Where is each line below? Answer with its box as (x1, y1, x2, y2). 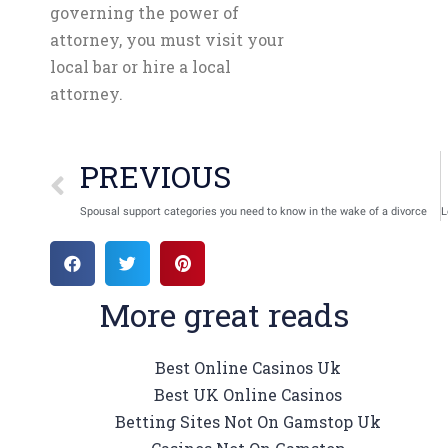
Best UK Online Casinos (154, 384, 342, 405)
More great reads (99, 293, 349, 336)
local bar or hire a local (50, 56, 231, 77)
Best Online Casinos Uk (155, 357, 341, 378)
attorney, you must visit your (50, 29, 284, 50)
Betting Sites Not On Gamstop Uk (115, 411, 381, 432)
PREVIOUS (80, 157, 231, 196)
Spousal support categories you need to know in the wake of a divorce (80, 205, 427, 218)
